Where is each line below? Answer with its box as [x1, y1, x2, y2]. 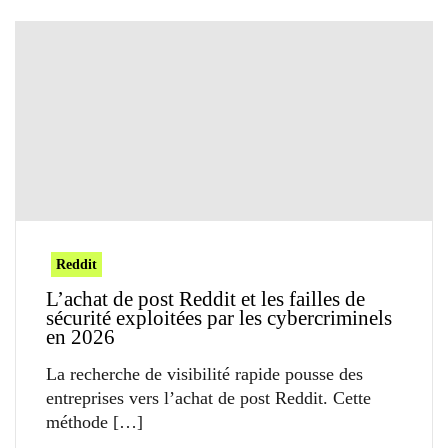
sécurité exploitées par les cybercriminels [46, 305, 392, 330]
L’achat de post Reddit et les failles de [46, 286, 365, 311]
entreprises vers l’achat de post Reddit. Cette [46, 387, 371, 408]
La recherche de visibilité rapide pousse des [46, 363, 363, 384]
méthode [46, 411, 108, 432]
